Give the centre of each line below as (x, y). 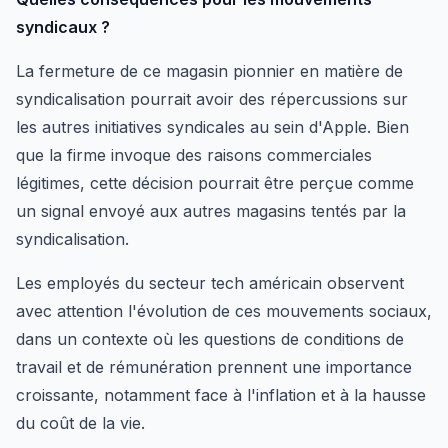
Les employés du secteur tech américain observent (210, 282)
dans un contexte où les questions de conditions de (210, 338)
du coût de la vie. (80, 422)
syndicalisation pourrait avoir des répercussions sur (212, 98)
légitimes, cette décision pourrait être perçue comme (215, 182)
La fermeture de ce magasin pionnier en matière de (209, 70)
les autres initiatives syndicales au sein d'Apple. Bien (212, 126)
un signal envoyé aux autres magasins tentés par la (211, 210)
